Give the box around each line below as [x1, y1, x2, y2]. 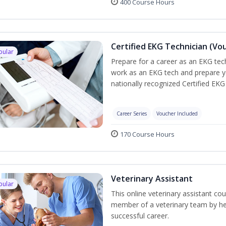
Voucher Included [156, 109, 198, 117]
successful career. [110, 210, 169, 220]
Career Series [116, 109, 147, 117]
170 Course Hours [120, 129, 175, 139]
